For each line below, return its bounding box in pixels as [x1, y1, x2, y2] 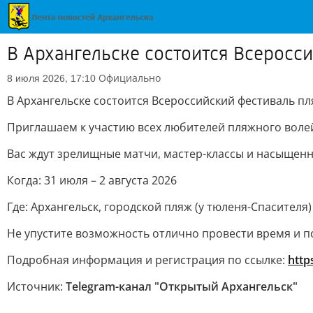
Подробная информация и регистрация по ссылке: [7, 252, 288, 268]
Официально [99, 71, 161, 85]
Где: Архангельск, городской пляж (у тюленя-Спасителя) [7, 199, 312, 214]
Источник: [7, 279, 66, 294]
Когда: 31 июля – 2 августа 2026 [7, 173, 177, 188]
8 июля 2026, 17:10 [7, 73, 96, 84]
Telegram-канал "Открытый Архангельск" [66, 279, 298, 294]
